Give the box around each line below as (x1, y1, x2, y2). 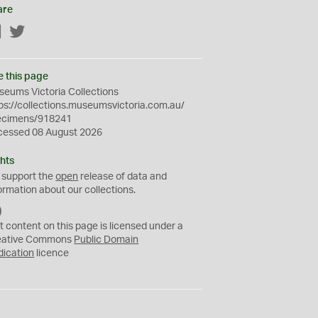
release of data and (78, 172, 168, 182)
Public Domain (74, 235, 139, 245)
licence (34, 248, 70, 258)
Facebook (2, 28, 48, 38)
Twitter (26, 28, 57, 38)
